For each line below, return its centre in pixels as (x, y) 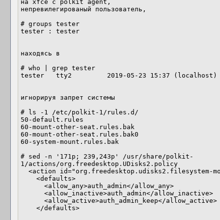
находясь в (40, 53)
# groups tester (50, 24)
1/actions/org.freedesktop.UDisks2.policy (99, 164)
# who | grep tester (58, 68)
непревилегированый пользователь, (83, 9)
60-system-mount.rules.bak (70, 142)
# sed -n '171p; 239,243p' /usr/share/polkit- (107, 156)
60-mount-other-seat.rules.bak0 (80, 134)
